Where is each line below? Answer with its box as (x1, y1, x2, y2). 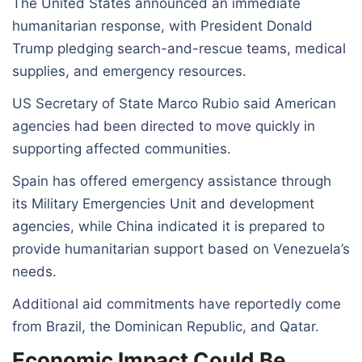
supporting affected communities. (12, 140, 231, 157)
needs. (12, 263, 57, 280)
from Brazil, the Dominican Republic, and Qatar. (12, 318, 319, 335)
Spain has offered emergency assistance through (12, 172, 331, 189)
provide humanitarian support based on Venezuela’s (12, 240, 350, 257)
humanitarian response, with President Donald (12, 17, 313, 34)
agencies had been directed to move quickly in (12, 117, 315, 134)
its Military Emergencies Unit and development (12, 195, 314, 212)
